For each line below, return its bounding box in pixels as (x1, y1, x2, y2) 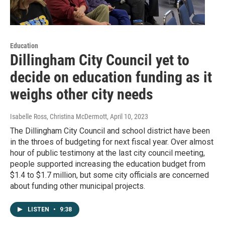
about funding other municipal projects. (10, 181, 145, 191)
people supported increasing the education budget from (10, 159, 205, 169)
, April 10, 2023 (107, 113, 148, 121)
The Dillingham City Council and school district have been (10, 126, 210, 136)
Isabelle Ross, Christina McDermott (10, 113, 107, 121)
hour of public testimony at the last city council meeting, (10, 148, 205, 158)
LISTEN (28, 206, 51, 213)
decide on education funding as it (10, 68, 212, 86)
